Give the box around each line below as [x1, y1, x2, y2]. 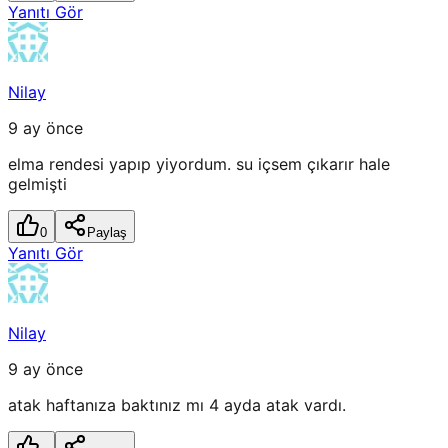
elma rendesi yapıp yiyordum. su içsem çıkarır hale [8, 154, 390, 175]
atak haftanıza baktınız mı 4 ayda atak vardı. [8, 395, 346, 416]
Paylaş [87, 225, 127, 241]
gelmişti [8, 174, 67, 195]
